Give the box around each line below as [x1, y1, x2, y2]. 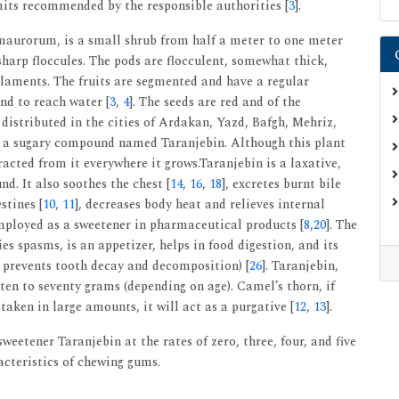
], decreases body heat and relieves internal [75, 195, 325, 214]
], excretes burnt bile [222, 175, 341, 193]
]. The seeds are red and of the [129, 93, 301, 111]
